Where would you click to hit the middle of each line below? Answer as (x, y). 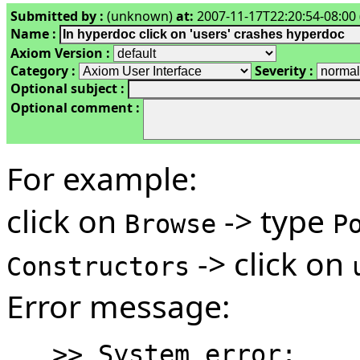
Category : (43, 70)
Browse (170, 224)
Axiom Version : (60, 53)
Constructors (98, 266)
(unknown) (140, 16)
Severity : (284, 70)
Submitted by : (57, 16)
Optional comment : (75, 107)
